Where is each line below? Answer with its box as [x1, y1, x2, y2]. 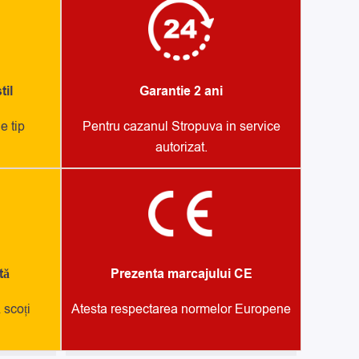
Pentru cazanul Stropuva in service [82, 118, 280, 136]
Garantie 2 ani [139, 83, 223, 101]
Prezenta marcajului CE [110, 264, 252, 283]
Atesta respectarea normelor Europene [71, 300, 291, 318]
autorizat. [155, 139, 208, 157]
